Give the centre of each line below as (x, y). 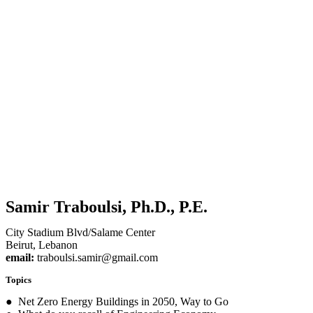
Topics (19, 279)
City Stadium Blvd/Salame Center (80, 232)
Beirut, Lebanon (42, 245)
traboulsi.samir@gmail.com (96, 257)
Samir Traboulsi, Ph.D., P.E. (107, 206)
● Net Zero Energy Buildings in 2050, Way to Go (117, 301)
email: (20, 257)
